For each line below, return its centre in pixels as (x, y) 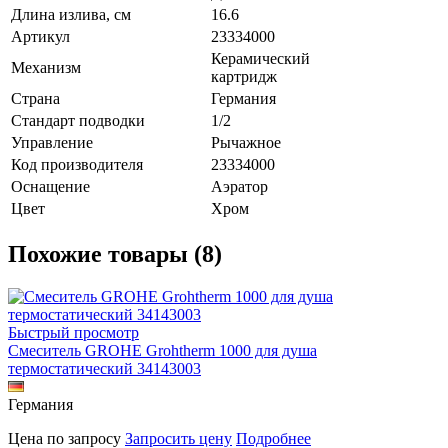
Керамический (260, 58)
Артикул (40, 36)
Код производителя (77, 164)
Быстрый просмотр (73, 332)
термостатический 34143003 (104, 368)
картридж (244, 76)
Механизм (46, 67)
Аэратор (239, 186)
